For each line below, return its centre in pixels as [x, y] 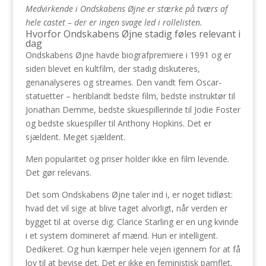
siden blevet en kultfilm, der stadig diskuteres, [113, 69]
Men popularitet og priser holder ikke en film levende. [127, 159]
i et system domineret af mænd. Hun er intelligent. [121, 235]
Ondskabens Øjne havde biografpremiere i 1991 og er [128, 55]
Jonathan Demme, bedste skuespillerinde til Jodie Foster [133, 110]
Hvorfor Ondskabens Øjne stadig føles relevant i [133, 34]
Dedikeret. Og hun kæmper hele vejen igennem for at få [133, 249]
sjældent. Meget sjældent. [75, 137]
